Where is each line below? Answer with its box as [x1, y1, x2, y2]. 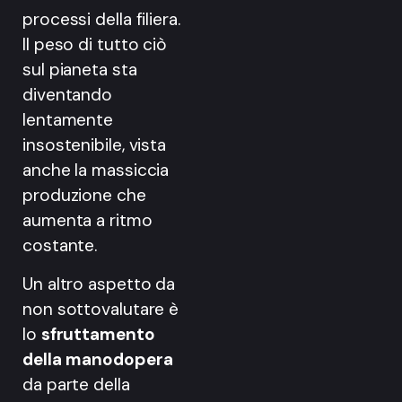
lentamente [22, 109, 114, 132]
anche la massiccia [22, 159, 170, 182]
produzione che [22, 184, 146, 207]
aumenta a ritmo [22, 209, 153, 232]
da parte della [22, 372, 130, 396]
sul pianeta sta [22, 58, 137, 82]
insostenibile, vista [22, 134, 166, 157]
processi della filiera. [22, 8, 180, 31]
